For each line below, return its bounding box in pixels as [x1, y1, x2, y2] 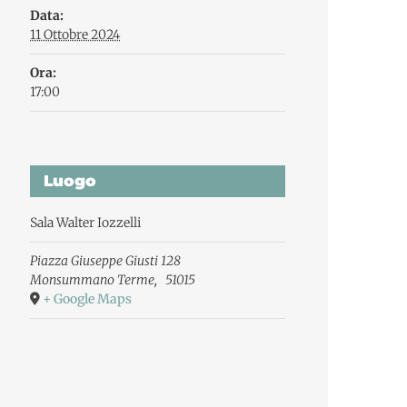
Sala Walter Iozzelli [30, 213, 142, 231]
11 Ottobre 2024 [30, 25, 121, 43]
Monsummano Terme [30, 271, 155, 288]
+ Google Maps [43, 290, 133, 307]
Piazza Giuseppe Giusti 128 [30, 252, 182, 269]
